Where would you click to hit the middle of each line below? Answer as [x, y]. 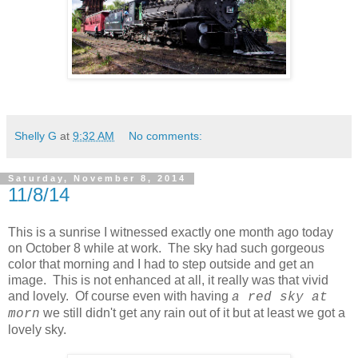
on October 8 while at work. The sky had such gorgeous [166, 249]
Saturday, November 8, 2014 [97, 179]
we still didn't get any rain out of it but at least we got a [193, 313]
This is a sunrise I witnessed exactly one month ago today [171, 233]
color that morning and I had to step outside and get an [161, 265]
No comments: [166, 135]
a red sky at [280, 298]
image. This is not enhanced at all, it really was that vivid [168, 280]
